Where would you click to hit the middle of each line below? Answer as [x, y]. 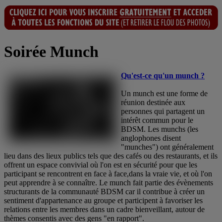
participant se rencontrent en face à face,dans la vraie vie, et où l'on [108, 174]
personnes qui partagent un [163, 111]
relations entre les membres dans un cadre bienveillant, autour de [104, 210]
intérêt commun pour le [157, 120]
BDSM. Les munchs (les [160, 129]
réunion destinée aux [153, 103]
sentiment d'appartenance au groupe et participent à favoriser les [103, 201]
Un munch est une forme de [164, 94]
